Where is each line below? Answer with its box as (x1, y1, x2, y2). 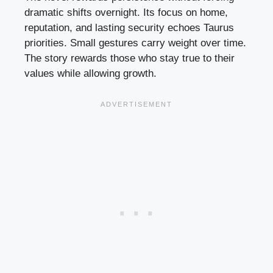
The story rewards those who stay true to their (24, 52, 235, 65)
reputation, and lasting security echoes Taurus (24, 22, 234, 34)
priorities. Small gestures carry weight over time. (24, 37, 246, 49)
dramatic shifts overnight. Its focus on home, (24, 7, 228, 19)
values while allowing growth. (24, 68, 157, 80)
